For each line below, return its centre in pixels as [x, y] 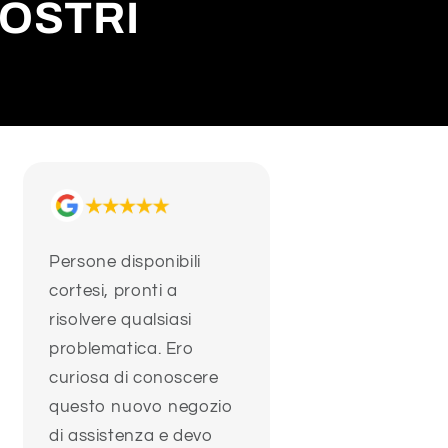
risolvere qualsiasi [120, 320]
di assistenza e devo [131, 436]
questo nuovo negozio [141, 407]
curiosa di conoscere [134, 378]
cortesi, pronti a [113, 291]
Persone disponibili [125, 262]
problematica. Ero [122, 349]
